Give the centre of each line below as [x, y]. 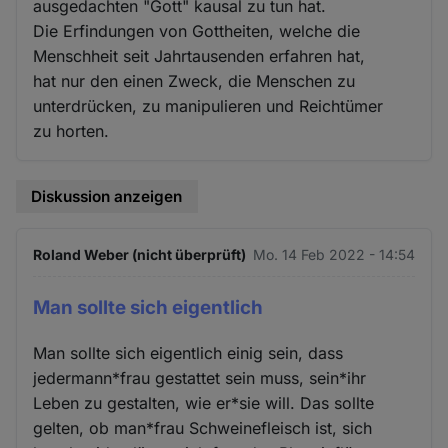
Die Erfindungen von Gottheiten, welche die [197, 30]
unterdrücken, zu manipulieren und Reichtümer [208, 105]
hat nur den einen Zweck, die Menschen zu [194, 80]
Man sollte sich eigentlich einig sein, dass [188, 353]
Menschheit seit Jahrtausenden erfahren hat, [199, 55]
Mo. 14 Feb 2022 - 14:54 [333, 255]
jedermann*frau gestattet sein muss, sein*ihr [200, 378]
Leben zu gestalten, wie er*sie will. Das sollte [204, 403]
